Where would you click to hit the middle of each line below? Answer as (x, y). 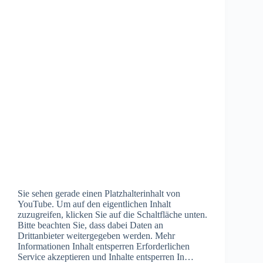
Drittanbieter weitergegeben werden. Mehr (96, 235)
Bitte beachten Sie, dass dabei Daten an (90, 225)
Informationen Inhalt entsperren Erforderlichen (104, 246)
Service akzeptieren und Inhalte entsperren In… (106, 257)
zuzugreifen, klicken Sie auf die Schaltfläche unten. (112, 214)
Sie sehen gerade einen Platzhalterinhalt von (99, 193)
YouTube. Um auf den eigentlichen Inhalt (94, 204)
